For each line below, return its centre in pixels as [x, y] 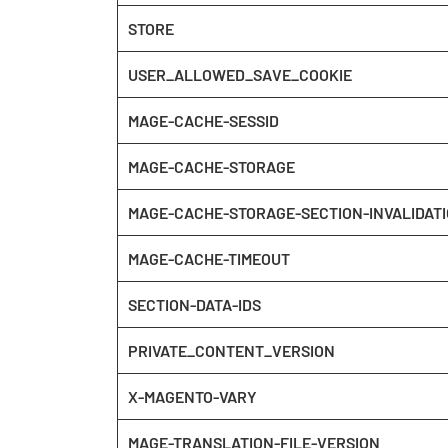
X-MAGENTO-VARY [192, 396]
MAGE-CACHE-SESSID [203, 120]
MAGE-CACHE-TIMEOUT [209, 258]
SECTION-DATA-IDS [194, 304]
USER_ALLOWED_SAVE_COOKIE [240, 74]
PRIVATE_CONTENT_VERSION [231, 350]
